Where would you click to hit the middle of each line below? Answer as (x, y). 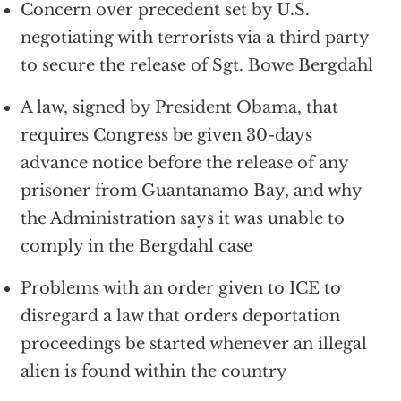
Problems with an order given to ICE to (180, 288)
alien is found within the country (154, 371)
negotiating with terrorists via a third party (194, 37)
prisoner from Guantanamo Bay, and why (191, 190)
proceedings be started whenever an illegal (193, 343)
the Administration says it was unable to (182, 218)
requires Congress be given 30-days (166, 135)
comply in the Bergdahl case (136, 246)
